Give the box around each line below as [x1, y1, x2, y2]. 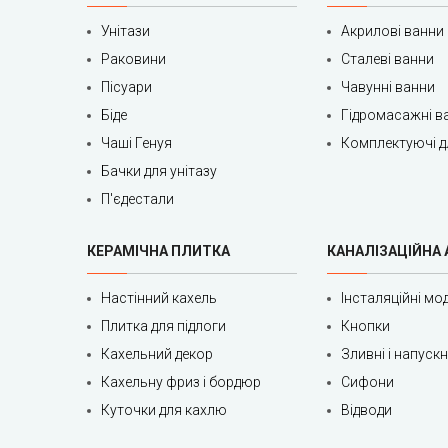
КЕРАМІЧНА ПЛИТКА [87, 242, 230, 259]
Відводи [341, 401, 392, 418]
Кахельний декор [101, 345, 213, 362]
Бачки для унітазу [101, 162, 217, 179]
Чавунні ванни [341, 78, 435, 95]
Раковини [101, 50, 166, 67]
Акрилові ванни [341, 22, 444, 39]
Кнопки [341, 317, 390, 334]
